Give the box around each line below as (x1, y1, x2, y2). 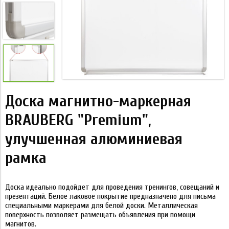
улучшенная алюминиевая (5, 129, 182, 148)
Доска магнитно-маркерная (5, 91, 191, 110)
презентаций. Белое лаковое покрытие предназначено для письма (5, 192, 216, 201)
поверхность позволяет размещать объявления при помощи (5, 210, 195, 219)
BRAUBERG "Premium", (5, 110, 151, 129)
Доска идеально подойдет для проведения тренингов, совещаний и (5, 182, 219, 192)
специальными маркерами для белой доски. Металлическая (5, 201, 198, 210)
